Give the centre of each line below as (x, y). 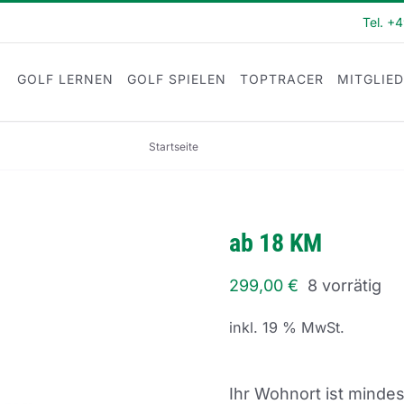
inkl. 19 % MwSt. (287, 328)
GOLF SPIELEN (177, 79)
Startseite (173, 146)
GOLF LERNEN (65, 79)
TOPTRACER (282, 79)
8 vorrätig (344, 285)
